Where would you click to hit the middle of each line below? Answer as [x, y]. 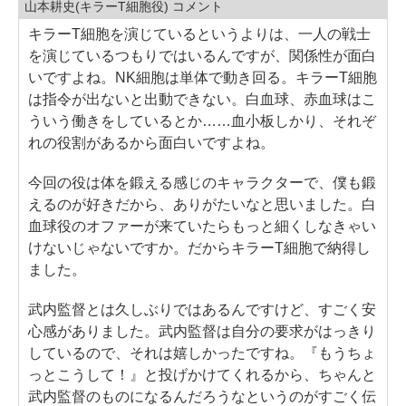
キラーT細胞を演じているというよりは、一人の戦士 [199, 34]
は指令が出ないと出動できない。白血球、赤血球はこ [202, 99]
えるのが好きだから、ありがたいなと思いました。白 [202, 204]
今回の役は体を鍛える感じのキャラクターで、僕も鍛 [202, 182]
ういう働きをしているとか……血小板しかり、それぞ [202, 121]
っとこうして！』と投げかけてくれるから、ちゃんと [202, 374]
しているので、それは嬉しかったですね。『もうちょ [202, 353]
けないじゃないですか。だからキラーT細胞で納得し [199, 247]
